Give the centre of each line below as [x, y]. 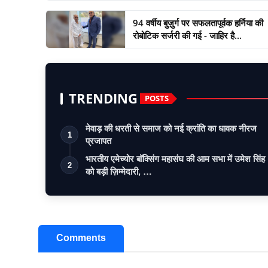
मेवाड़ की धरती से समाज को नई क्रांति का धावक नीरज [171, 128]
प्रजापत [98, 141]
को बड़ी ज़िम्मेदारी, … [119, 171]
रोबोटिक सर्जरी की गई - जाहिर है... [187, 35]
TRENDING [103, 98]
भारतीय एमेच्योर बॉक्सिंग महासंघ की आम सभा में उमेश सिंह [175, 159]
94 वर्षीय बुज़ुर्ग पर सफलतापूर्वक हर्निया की [198, 22]
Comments [81, 237]
